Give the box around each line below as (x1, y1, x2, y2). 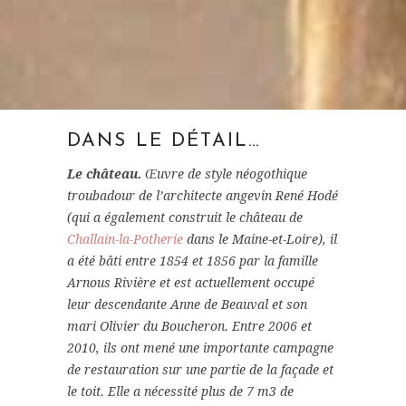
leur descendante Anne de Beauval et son (67, 297, 307, 313)
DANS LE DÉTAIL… (67, 131, 262, 151)
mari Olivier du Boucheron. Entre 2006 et (67, 319, 312, 334)
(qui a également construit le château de (67, 210, 303, 226)
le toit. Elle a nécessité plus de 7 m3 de (67, 384, 294, 400)
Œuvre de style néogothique (141, 167, 307, 182)
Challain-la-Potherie (67, 232, 183, 247)
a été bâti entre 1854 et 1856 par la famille (67, 254, 318, 269)
